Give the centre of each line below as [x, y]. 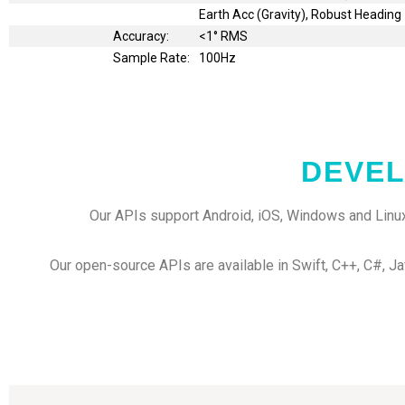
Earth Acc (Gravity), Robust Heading [300, 14]
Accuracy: [141, 36]
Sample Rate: [151, 57]
